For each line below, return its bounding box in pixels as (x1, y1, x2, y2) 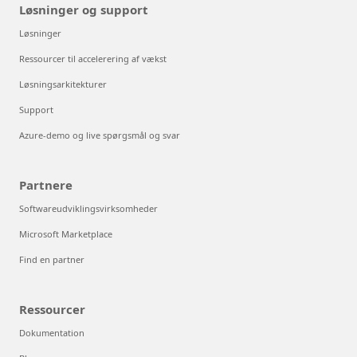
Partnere (19, 176, 73, 193)
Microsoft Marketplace (19, 227, 112, 240)
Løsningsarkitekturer (19, 77, 107, 90)
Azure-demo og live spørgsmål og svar (19, 128, 180, 141)
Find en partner (19, 253, 84, 265)
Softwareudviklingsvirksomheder (19, 202, 158, 214)
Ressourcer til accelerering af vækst (19, 52, 167, 65)
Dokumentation (19, 326, 84, 339)
